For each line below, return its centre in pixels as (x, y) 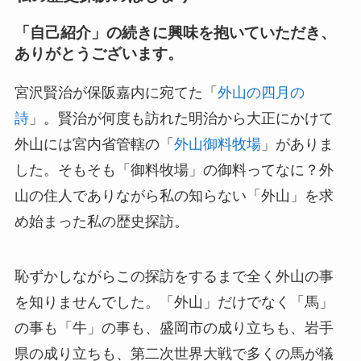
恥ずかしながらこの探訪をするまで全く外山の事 (174, 276)
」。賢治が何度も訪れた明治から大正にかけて (181, 118)
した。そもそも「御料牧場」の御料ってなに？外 (174, 170)
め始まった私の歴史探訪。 (101, 221)
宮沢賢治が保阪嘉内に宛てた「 (116, 92)
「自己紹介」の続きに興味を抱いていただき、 (175, 33)
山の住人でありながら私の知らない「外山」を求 (174, 195)
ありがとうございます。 (98, 54)
